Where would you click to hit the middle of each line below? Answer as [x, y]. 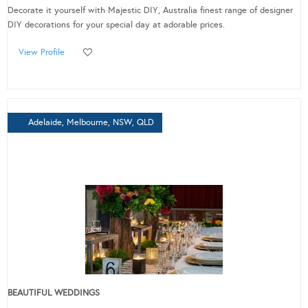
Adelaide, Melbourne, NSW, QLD [91, 123]
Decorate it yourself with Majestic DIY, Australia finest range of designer [150, 11]
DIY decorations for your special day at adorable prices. [116, 25]
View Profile [42, 53]
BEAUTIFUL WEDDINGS [54, 293]
